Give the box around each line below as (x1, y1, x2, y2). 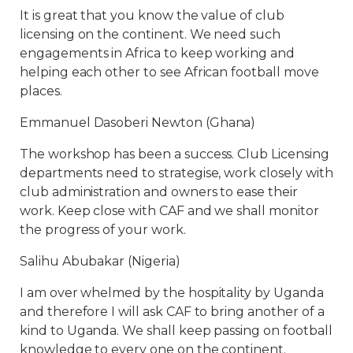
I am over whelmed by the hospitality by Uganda (20, 284, 324, 300)
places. (20, 83, 62, 98)
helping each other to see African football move (20, 64, 319, 80)
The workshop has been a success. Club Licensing (20, 146, 329, 162)
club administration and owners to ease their (20, 184, 298, 199)
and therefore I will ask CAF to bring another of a (20, 303, 325, 319)
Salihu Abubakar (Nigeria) (20, 253, 180, 269)
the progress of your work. (20, 221, 186, 237)
